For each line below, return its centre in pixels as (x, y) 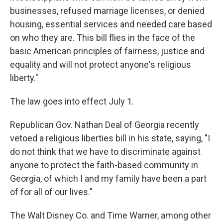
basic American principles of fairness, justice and (107, 51)
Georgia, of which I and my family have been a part (108, 178)
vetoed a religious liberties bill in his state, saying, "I (110, 138)
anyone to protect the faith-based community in (104, 165)
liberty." (24, 78)
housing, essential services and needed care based (111, 24)
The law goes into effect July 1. (72, 101)
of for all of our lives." (51, 192)
